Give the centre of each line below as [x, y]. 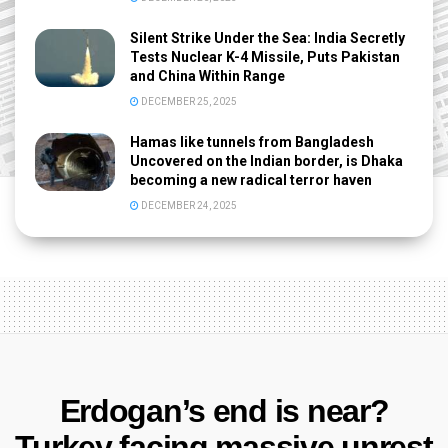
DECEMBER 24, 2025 [188, 206]
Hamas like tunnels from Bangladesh [252, 142]
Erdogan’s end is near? [224, 411]
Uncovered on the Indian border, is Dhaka [266, 161]
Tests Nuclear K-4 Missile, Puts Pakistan [265, 57]
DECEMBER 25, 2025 [188, 102]
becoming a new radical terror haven [251, 180]
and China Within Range [207, 76]
